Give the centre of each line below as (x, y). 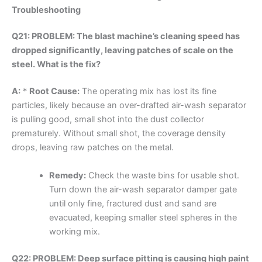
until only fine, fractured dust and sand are (132, 203)
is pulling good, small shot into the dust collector (108, 120)
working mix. (74, 231)
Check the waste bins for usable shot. (162, 175)
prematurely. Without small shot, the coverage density (119, 134)
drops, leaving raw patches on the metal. (93, 148)
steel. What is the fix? (56, 65)
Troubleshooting (46, 10)
